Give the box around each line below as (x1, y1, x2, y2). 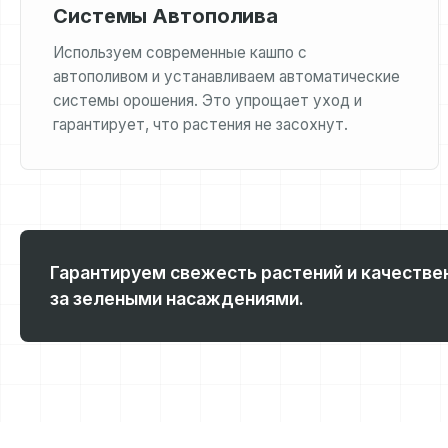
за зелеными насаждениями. (50, 288, 304, 309)
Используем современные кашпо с (53, 43, 307, 62)
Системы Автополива (53, 4, 279, 28)
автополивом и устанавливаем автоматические (53, 67, 400, 86)
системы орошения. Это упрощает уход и (53, 91, 362, 110)
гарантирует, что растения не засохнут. (53, 115, 348, 134)
